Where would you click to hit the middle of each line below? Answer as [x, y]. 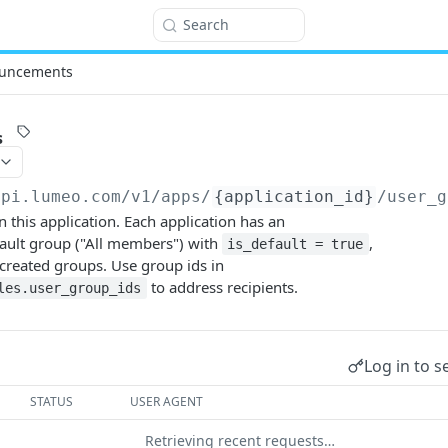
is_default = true [295, 244]
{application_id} [294, 196]
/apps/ [181, 196]
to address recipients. [222, 287]
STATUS [52, 401]
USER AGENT [167, 401]
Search [206, 24]
